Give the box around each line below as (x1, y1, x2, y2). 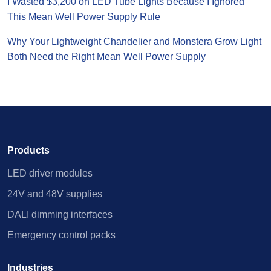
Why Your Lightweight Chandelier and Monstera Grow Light (7, 36, 261, 47)
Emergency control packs (7, 230, 116, 240)
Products (7, 145, 50, 155)
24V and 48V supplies (7, 189, 102, 199)
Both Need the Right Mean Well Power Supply (7, 51, 206, 62)
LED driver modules (7, 168, 93, 178)
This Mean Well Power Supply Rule (7, 11, 160, 22)
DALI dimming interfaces (7, 209, 113, 220)
